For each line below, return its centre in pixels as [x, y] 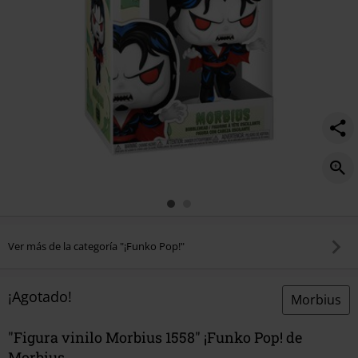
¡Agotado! [40, 296]
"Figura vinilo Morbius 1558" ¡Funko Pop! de [155, 337]
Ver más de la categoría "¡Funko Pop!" [96, 247]
